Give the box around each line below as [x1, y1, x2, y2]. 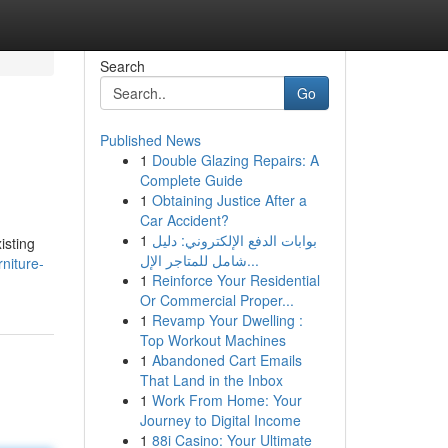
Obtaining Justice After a [151, 190, 307, 210]
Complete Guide [139, 170, 243, 190]
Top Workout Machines [139, 330, 286, 350]
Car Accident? [139, 210, 229, 230]
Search [99, 56, 145, 76]
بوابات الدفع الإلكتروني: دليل [151, 230, 317, 250]
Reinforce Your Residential [151, 270, 320, 290]
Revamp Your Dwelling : [151, 310, 303, 330]
